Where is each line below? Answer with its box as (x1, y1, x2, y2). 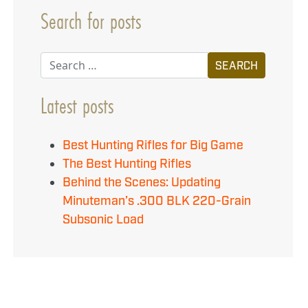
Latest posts (41, 91, 114, 120)
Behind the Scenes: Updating (63, 175, 221, 191)
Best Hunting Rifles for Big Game (63, 137, 244, 154)
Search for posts (41, 6, 142, 36)
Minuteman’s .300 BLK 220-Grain (63, 193, 252, 210)
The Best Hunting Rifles (63, 156, 192, 173)
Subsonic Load (63, 212, 144, 228)
